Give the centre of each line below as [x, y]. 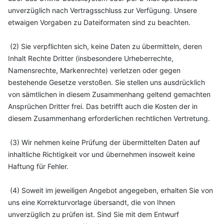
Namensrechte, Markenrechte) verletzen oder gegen [94, 70]
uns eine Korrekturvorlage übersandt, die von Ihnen [91, 202]
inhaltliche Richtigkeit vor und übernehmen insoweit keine [101, 154]
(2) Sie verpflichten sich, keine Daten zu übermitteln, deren [105, 46]
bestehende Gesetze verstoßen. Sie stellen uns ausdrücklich [106, 82]
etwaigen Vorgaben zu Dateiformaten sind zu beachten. [99, 22]
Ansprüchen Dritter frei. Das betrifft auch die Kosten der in [103, 106]
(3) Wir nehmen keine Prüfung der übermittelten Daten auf [104, 142]
